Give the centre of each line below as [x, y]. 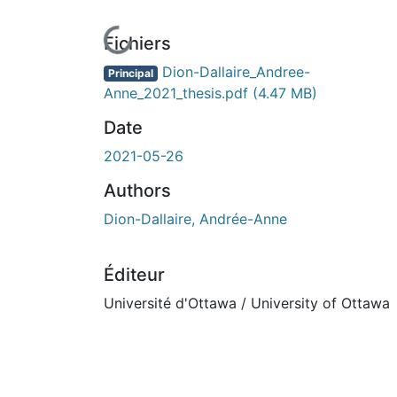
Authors [137, 190]
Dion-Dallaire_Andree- [234, 71]
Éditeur [134, 274]
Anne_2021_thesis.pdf [178, 93]
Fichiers [137, 43]
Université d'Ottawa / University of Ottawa [247, 303]
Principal [130, 73]
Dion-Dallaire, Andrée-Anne [195, 218]
